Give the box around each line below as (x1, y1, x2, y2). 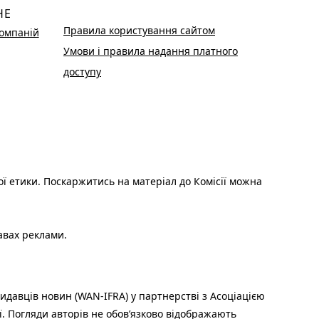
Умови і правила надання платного (63, 44, 238, 58)
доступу (63, 65, 101, 79)
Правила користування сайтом (63, 23, 215, 38)
